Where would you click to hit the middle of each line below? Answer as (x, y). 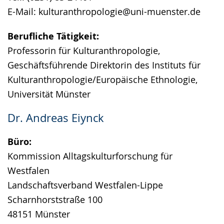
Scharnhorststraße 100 (55, 199)
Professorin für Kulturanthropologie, (84, 50)
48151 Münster (39, 214)
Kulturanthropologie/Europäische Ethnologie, (102, 79)
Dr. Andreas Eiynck (56, 118)
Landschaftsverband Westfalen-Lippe (85, 185)
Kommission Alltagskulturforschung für (90, 156)
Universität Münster (49, 94)
